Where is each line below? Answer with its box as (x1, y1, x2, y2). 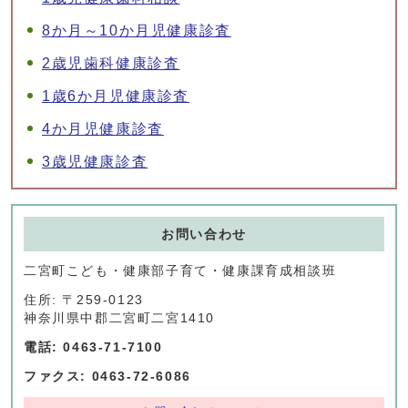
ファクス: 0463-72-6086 (24, 370, 191, 384)
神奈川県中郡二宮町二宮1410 (24, 311, 215, 326)
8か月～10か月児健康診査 (42, 23, 231, 39)
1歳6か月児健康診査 (42, 88, 189, 105)
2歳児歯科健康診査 (42, 56, 180, 72)
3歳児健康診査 (42, 154, 148, 170)
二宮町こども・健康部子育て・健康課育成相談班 (24, 264, 337, 279)
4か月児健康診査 (42, 121, 164, 138)
